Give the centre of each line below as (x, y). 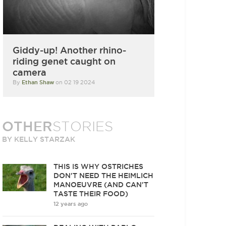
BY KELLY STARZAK (39, 139)
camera (30, 72)
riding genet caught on (64, 61)
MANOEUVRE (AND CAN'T (101, 184)
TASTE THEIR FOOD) (91, 193)
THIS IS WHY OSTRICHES (99, 166)
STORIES (83, 126)
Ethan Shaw (39, 82)
